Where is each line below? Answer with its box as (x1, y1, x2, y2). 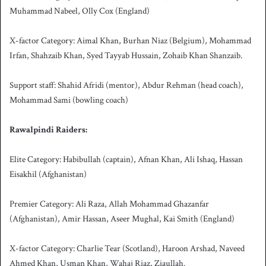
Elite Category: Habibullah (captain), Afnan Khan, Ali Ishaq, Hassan (9, 154, 243, 166)
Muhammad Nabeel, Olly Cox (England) (9, 5, 150, 17)
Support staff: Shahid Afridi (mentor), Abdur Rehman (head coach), (9, 80, 243, 91)
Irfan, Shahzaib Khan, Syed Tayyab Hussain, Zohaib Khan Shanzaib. (9, 50, 242, 62)
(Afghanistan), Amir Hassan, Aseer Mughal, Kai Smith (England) (9, 213, 235, 225)
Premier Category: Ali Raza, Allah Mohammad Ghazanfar (9, 198, 209, 210)
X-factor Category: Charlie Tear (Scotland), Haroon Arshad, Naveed (9, 243, 245, 255)
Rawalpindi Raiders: (9, 124, 87, 136)
